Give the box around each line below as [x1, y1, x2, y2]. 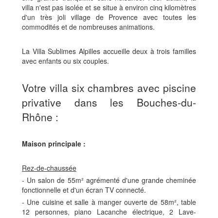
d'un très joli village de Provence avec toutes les [22, 12, 196, 22]
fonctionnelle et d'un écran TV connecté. [22, 184, 148, 195]
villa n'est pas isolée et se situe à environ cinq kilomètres [22, 2, 196, 12]
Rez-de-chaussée [22, 163, 76, 173]
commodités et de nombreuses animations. [22, 21, 157, 32]
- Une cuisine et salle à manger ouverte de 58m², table [22, 197, 196, 207]
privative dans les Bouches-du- [22, 94, 196, 109]
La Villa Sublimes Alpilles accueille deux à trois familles [22, 46, 196, 56]
